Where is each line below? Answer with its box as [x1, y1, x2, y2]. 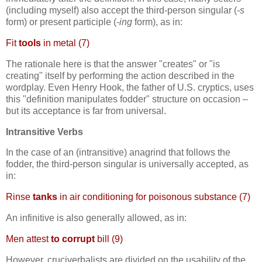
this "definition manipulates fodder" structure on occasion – [6, 94, 248, 104]
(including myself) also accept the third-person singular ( [6, 5, 237, 16]
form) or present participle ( [6, 17, 116, 27]
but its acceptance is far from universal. [6, 105, 166, 116]
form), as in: [132, 17, 182, 27]
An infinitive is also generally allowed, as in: [6, 213, 187, 223]
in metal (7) [41, 37, 89, 48]
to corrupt [51, 233, 95, 244]
